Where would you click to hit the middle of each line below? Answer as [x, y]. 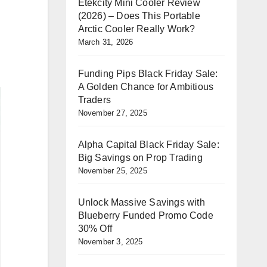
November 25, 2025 [112, 171]
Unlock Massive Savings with [141, 202]
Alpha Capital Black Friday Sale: [148, 145]
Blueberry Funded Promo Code [145, 215]
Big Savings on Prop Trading [140, 158]
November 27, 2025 [112, 113]
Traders [94, 100]
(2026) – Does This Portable [139, 16]
